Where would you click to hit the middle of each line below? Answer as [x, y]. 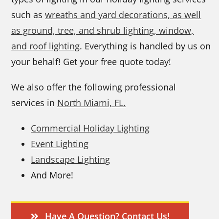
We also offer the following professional [94, 87]
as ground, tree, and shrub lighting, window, [103, 30]
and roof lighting [46, 46]
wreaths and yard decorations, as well [123, 14]
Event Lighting [60, 143]
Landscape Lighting [71, 159]
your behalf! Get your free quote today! [91, 61]
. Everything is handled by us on [145, 46]
